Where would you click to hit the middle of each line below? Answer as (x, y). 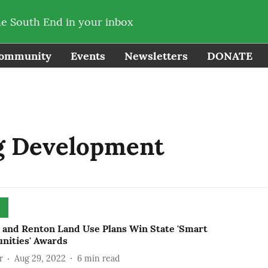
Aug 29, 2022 (40, 258)
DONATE (230, 56)
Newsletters (156, 56)
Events (88, 56)
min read (102, 258)
